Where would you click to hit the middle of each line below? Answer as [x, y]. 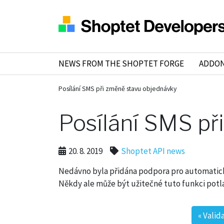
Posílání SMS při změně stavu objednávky [117, 89]
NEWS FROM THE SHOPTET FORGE [121, 64]
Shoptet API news [153, 151]
